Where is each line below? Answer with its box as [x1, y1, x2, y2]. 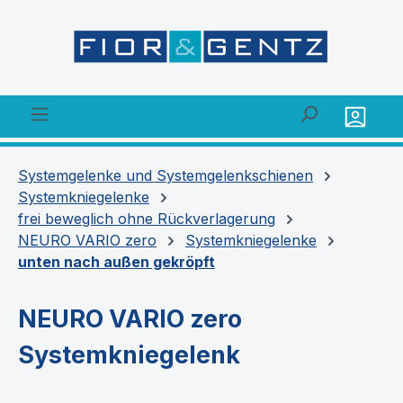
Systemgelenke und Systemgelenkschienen [18, 166, 313, 184]
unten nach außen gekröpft [18, 252, 215, 271]
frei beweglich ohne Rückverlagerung [18, 209, 275, 228]
